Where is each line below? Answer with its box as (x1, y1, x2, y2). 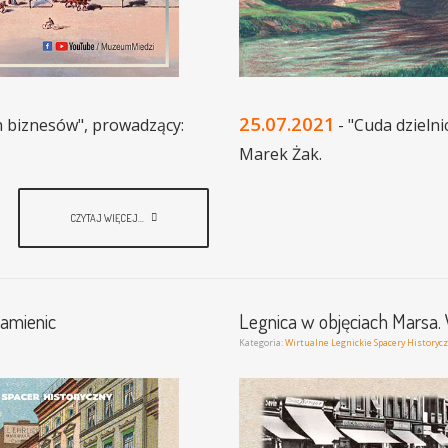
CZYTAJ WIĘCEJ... (70, 211, 146, 225)
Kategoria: (239, 336, 285, 350)
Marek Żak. (239, 143, 322, 166)
